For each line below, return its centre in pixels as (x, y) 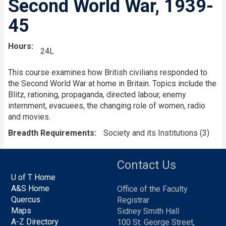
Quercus (26, 200)
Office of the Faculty (152, 189)
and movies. (29, 117)
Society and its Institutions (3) (156, 133)
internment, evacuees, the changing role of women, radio (107, 106)
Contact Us (147, 165)
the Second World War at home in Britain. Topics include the (112, 84)
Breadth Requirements (51, 133)
